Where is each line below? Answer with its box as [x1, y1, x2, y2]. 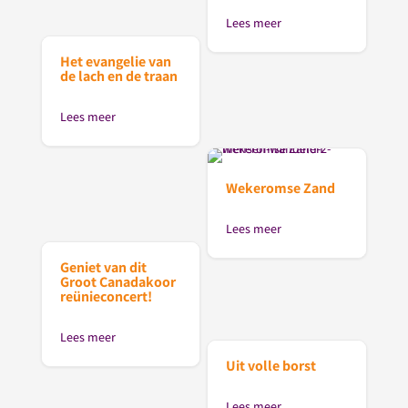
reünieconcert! [59, 286, 152, 306]
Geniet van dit [59, 257, 147, 277]
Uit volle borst [226, 355, 317, 375]
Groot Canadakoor [59, 271, 176, 291]
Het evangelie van [59, 52, 171, 72]
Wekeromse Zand [226, 178, 336, 199]
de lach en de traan [59, 66, 178, 87]
